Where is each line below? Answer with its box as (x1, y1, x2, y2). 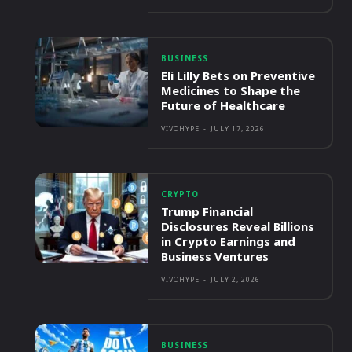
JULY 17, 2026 (211, 123, 266, 134)
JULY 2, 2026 (211, 274, 261, 285)
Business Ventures (161, 248, 269, 265)
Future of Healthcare (161, 97, 286, 114)
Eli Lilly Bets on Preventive (161, 68, 316, 84)
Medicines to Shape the (161, 82, 301, 99)
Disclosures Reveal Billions (161, 218, 315, 235)
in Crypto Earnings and (161, 233, 296, 250)
